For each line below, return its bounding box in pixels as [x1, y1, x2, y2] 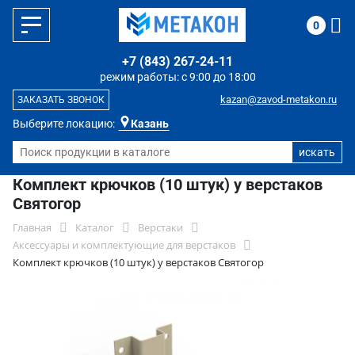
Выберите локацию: [13, 117, 115, 130]
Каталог [75, 220, 114, 235]
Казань [131, 117, 169, 130]
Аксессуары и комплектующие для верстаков [13, 238, 235, 252]
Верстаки [138, 220, 183, 235]
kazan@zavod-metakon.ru [220, 94, 337, 105]
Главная [13, 220, 52, 235]
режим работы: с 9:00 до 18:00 [99, 71, 256, 83]
